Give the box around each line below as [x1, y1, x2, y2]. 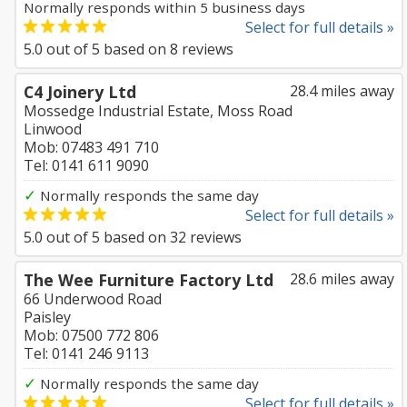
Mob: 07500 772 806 [24, 325, 159, 345]
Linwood [24, 119, 82, 139]
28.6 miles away [290, 269, 394, 289]
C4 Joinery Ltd [24, 81, 136, 103]
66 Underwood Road [24, 289, 162, 309]
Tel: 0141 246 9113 [24, 343, 149, 363]
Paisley [24, 307, 71, 327]
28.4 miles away [290, 81, 394, 101]
